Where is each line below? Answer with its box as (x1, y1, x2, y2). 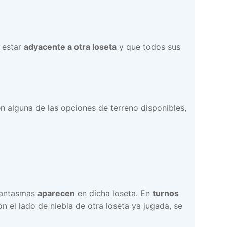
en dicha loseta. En (75, 188, 153, 199)
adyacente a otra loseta (24, 42, 117, 52)
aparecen (37, 188, 75, 199)
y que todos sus (117, 42, 180, 52)
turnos (153, 188, 179, 199)
